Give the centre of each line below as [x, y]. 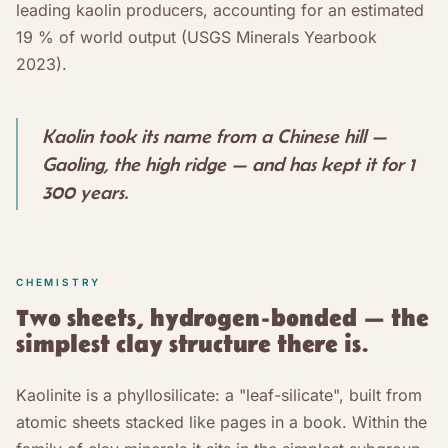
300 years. [85, 191]
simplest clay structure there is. [192, 344]
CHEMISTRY [59, 281]
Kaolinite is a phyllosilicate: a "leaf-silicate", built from [219, 394]
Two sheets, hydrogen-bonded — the [222, 318]
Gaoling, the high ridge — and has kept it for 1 [228, 163]
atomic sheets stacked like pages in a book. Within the [221, 421]
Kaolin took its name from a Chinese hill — [214, 135]
